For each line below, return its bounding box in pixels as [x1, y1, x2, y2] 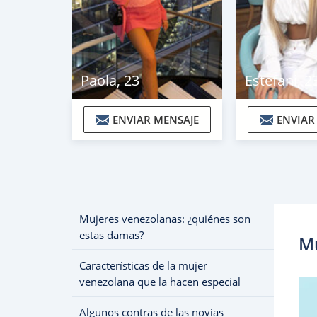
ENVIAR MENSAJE [112, 113, 199, 127]
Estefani [245, 71, 297, 90]
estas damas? [79, 228, 144, 242]
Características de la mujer [79, 258, 207, 272]
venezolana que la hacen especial [79, 275, 241, 289]
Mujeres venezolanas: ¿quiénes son [79, 212, 250, 226]
